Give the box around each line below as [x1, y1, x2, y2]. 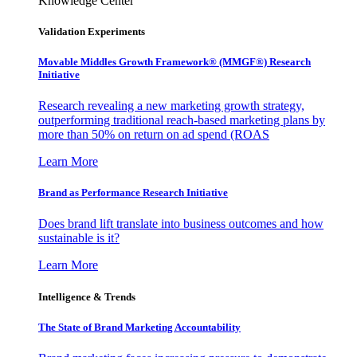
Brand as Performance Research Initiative [38, 186, 228, 199]
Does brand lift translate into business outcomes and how [38, 217, 324, 231]
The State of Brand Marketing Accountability [38, 320, 241, 333]
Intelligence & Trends [38, 290, 135, 303]
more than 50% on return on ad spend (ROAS [38, 127, 269, 142]
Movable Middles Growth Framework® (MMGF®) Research [38, 55, 311, 68]
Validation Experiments [38, 25, 145, 37]
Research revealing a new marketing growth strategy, [38, 99, 304, 113]
